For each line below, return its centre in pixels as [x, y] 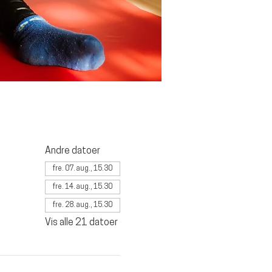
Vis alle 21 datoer [81, 223]
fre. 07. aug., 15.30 [82, 169]
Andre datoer [72, 151]
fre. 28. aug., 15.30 [82, 205]
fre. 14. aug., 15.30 [82, 187]
